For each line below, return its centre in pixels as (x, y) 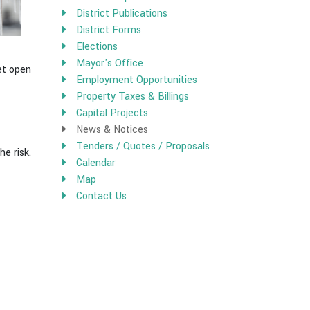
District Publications (122, 13)
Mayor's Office (110, 63)
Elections (97, 47)
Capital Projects (112, 113)
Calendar (96, 163)
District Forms (109, 30)
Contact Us (102, 196)
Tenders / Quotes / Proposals (143, 146)
